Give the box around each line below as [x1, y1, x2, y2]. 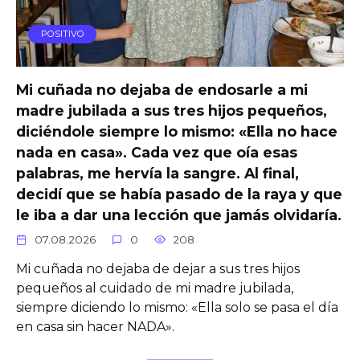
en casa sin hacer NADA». [16, 318, 174, 334]
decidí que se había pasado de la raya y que [16, 185, 342, 202]
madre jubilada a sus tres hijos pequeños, [16, 101, 327, 119]
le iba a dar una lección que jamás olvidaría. [16, 206, 342, 223]
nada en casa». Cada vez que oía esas [16, 143, 297, 161]
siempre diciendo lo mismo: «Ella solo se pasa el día [16, 299, 338, 315]
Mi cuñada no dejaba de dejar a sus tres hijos [16, 260, 300, 276]
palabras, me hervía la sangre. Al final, [16, 164, 299, 182]
